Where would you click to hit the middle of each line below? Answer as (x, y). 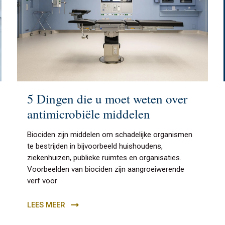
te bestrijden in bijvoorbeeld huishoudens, (95, 146)
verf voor (42, 181)
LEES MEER (46, 205)
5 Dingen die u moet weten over (107, 98)
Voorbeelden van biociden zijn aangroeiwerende (106, 169)
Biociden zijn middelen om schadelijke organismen (110, 134)
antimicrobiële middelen (89, 114)
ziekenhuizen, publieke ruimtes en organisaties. (104, 157)
